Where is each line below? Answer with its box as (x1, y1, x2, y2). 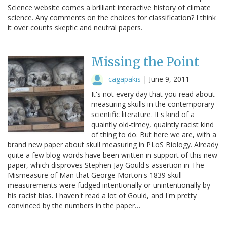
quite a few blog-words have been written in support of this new (8, 149, 217, 160)
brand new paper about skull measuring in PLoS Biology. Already (8, 139, 218, 149)
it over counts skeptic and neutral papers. (8, 22, 142, 32)
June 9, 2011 (149, 73, 190, 84)
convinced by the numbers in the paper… (8, 200, 140, 210)
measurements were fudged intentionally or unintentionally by (8, 180, 210, 190)
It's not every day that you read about (91, 89, 215, 99)
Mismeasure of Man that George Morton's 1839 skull (8, 170, 182, 180)
